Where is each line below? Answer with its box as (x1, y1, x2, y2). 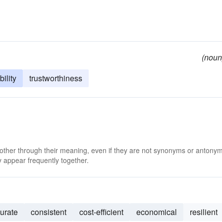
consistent (31, 206, 66, 218)
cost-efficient (79, 206, 123, 218)
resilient (190, 206, 218, 218)
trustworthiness (29, 72, 82, 84)
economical (136, 206, 177, 218)
